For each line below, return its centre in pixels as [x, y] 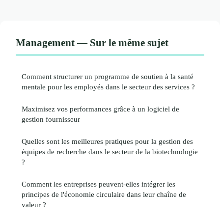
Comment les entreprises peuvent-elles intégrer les [98, 184]
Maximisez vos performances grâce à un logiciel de [100, 109]
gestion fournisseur [51, 119]
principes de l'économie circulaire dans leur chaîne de [104, 194]
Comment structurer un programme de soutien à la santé [108, 76]
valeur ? [34, 204]
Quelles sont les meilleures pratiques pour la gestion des [107, 141]
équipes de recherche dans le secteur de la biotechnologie [110, 151]
